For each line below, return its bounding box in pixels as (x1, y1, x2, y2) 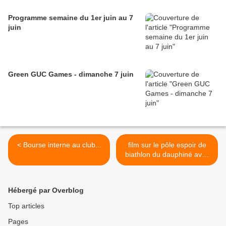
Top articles (8, 202, 44, 210)
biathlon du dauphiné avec (125, 150, 209, 158)
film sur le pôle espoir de (128, 141, 206, 149)
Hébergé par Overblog (8, 186, 84, 194)
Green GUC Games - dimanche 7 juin (8, 70, 134, 78)
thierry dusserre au (137, 160, 197, 168)
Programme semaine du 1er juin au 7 (8, 14, 133, 22)
